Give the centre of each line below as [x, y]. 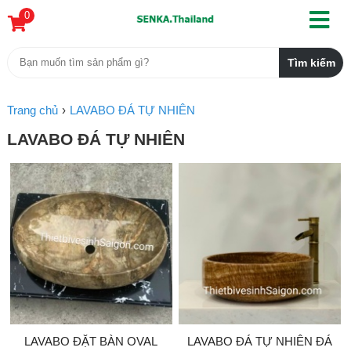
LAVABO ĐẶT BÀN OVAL [91, 342]
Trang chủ [32, 110]
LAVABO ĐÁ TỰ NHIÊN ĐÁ [260, 342]
